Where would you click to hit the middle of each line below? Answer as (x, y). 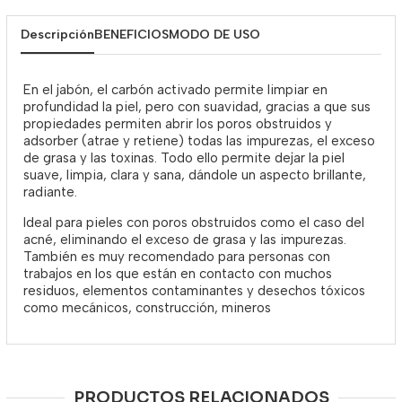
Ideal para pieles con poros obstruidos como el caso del (194, 223)
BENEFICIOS (131, 35)
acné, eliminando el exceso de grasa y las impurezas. (185, 240)
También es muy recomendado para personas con (177, 257)
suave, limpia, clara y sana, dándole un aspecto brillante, (195, 175)
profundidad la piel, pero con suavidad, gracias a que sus (197, 107)
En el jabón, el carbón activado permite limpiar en (175, 90)
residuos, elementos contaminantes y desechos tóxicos (194, 291)
